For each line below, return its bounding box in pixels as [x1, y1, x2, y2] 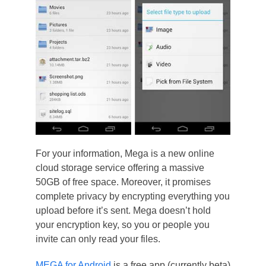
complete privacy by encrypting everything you [35, 191, 230, 201]
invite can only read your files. [35, 233, 160, 244]
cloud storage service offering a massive [35, 162, 204, 173]
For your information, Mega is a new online [35, 148, 214, 159]
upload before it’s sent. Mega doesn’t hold [35, 205, 211, 216]
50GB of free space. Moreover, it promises [35, 176, 211, 187]
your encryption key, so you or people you [35, 219, 210, 230]
